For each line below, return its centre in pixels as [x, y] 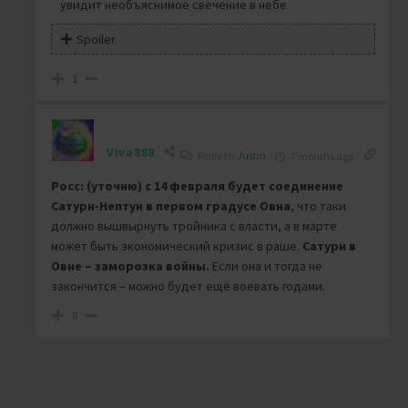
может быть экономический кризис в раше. [177, 246]
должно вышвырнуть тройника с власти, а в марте [194, 226]
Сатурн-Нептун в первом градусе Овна [171, 206]
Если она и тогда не [266, 266]
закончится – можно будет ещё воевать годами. [188, 286]
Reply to [216, 156]
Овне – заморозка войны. [130, 266]
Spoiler [96, 40]
